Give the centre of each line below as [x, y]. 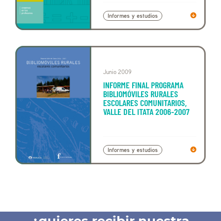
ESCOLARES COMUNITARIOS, [145, 103]
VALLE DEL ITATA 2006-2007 [147, 112]
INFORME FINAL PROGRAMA [144, 85]
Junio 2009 [117, 72]
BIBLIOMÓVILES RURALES [141, 94]
